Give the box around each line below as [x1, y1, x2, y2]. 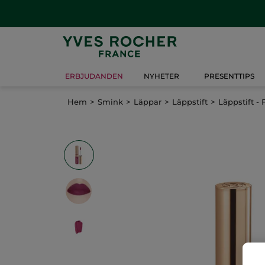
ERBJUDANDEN [65, 72, 123, 81]
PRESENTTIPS [203, 72, 254, 81]
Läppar [134, 96, 161, 106]
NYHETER [144, 72, 179, 81]
